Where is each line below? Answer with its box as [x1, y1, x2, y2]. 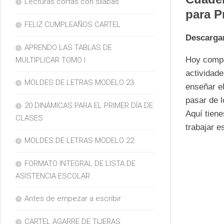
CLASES [15, 113, 43, 123]
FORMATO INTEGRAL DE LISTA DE [24, 159, 135, 168]
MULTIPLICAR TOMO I [15, 55, 85, 65]
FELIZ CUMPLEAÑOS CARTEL [24, 20, 120, 29]
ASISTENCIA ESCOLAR [15, 171, 90, 181]
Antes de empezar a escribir [24, 194, 121, 203]
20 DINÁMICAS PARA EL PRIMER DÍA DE [24, 101, 153, 110]
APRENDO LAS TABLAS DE [24, 43, 112, 52]
